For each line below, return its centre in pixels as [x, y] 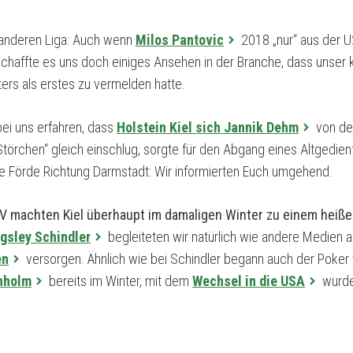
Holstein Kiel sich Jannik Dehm [208, 128]
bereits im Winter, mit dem [119, 281]
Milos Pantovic [180, 40]
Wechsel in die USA [249, 281]
